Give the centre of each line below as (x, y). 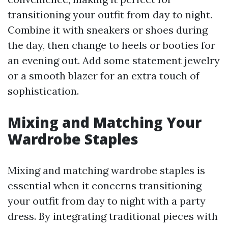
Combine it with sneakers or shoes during (108, 30)
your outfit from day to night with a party (107, 201)
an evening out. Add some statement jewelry (114, 60)
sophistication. (43, 91)
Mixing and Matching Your (105, 122)
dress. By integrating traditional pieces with (113, 216)
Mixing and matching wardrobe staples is (106, 170)
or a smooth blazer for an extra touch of (104, 75)
